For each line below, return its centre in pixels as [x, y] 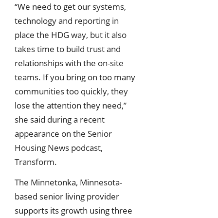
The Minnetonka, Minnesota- [68, 182]
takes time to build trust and [68, 49]
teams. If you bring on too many [75, 77]
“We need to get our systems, [70, 7]
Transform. [36, 162]
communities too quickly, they [71, 91]
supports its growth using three [73, 210]
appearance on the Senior [63, 134]
